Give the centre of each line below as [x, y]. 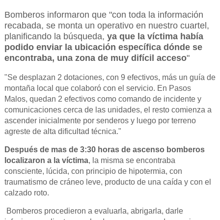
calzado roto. [27, 192]
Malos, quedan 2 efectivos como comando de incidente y [103, 99]
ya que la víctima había [155, 36]
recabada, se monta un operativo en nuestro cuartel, [107, 25]
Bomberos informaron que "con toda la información [104, 14]
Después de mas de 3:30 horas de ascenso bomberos [104, 149]
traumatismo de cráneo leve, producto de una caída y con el [108, 182]
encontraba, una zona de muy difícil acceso [95, 58]
